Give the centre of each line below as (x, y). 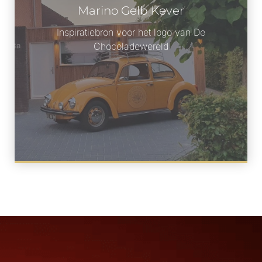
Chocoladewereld (131, 46)
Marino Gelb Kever (131, 11)
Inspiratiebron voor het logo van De (131, 32)
